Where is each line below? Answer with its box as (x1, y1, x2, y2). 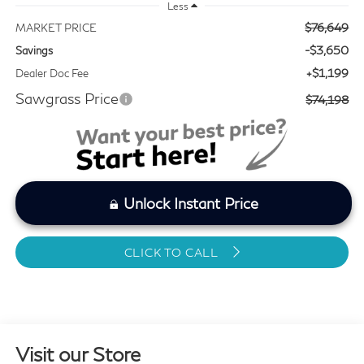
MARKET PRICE (15, 21, 97, 35)
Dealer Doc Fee (15, 67, 89, 80)
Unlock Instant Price (123, 194, 258, 213)
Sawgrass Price (15, 89, 119, 108)
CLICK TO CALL (123, 245, 222, 260)
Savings (15, 44, 53, 58)
